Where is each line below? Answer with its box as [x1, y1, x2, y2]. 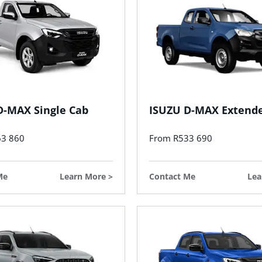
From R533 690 [149, 132, 212, 144]
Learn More [60, 171, 106, 182]
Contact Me [149, 171, 195, 182]
